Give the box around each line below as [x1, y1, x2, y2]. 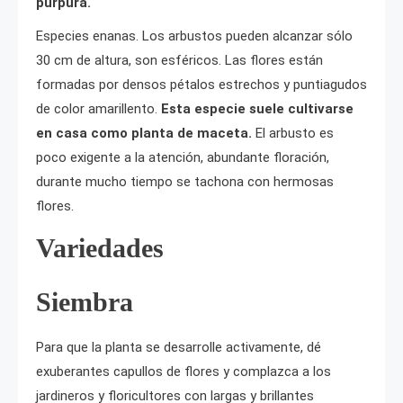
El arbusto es [255, 124, 334, 141]
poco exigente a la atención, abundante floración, [36, 148, 329, 166]
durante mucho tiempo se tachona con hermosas [36, 173, 334, 190]
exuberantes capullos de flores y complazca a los [36, 363, 331, 380]
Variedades [36, 232, 164, 263]
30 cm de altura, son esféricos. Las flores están [36, 51, 323, 68]
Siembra [36, 286, 133, 317]
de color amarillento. [36, 100, 157, 117]
